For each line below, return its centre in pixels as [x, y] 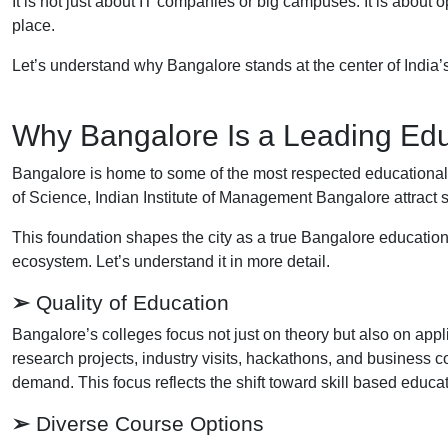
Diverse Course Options [147, 423]
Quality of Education [129, 302]
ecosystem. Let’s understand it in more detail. [171, 261]
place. [33, 25]
